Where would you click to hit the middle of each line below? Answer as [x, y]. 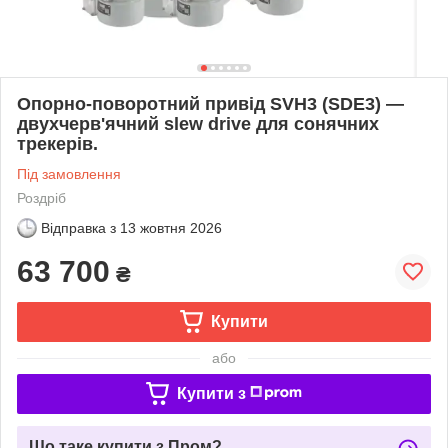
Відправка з [78, 227]
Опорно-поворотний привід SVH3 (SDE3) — [210, 103]
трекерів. [57, 143]
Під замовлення [69, 173]
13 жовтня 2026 [171, 227]
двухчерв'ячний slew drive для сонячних [198, 123]
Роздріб [41, 197]
